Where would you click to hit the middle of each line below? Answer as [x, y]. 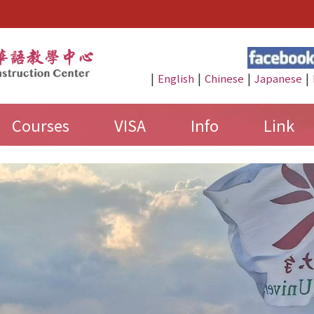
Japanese [278, 78]
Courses [40, 125]
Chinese [224, 78]
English [176, 78]
